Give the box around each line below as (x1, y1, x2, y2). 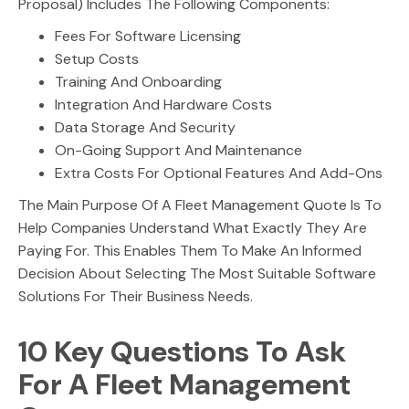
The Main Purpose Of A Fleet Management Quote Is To (18, 195, 382, 215)
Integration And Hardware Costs (55, 95, 272, 114)
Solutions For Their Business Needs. (18, 287, 253, 306)
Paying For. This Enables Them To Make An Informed (18, 241, 362, 260)
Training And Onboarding (55, 72, 222, 91)
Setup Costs (55, 49, 139, 68)
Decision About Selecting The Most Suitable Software (18, 264, 376, 283)
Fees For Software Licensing (55, 26, 241, 46)
